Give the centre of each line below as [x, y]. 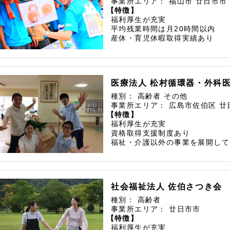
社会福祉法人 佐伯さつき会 [167, 187]
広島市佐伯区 [194, 105]
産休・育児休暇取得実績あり [162, 38]
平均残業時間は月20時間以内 [163, 29]
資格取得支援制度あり [151, 133]
